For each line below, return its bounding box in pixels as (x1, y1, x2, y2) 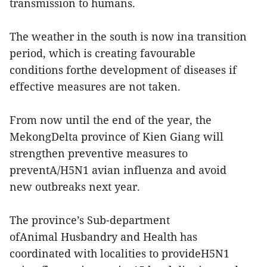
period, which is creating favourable (10, 45, 195, 60)
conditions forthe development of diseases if (10, 62, 237, 77)
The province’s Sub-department (10, 212, 170, 227)
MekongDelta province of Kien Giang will (10, 129, 223, 144)
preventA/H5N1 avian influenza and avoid (10, 162, 226, 177)
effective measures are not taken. (10, 79, 181, 94)
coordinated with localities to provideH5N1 (10, 246, 229, 260)
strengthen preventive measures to (10, 145, 188, 160)
